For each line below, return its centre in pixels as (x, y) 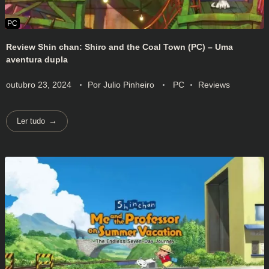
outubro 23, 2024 (39, 84)
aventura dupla (37, 59)
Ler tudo (31, 121)
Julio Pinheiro (130, 84)
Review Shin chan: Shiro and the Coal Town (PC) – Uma (119, 47)
